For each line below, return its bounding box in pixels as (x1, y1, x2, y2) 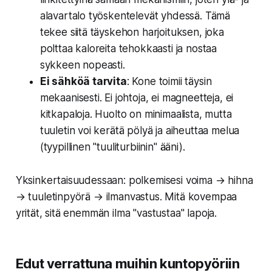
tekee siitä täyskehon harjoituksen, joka (39, 26, 224, 39)
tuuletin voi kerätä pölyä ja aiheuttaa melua (39, 124, 240, 137)
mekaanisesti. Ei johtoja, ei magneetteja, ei (39, 92, 234, 104)
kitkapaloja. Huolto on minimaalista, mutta (39, 108, 232, 121)
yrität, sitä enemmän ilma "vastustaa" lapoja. (15, 207, 217, 220)
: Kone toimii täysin (126, 75, 212, 88)
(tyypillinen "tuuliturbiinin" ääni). (39, 141, 185, 154)
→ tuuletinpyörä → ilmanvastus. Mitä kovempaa (15, 191, 237, 203)
